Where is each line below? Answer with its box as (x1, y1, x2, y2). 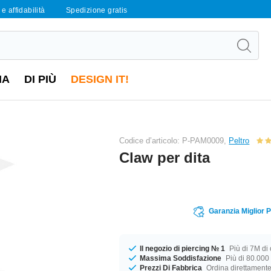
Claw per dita (119, 149, 211, 166)
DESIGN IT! (71, 73, 129, 85)
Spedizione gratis (65, 6, 128, 15)
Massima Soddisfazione (140, 253, 222, 263)
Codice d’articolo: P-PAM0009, (119, 135, 229, 145)
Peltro (229, 135, 250, 145)
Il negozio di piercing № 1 (140, 244, 226, 253)
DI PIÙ (24, 73, 56, 85)
